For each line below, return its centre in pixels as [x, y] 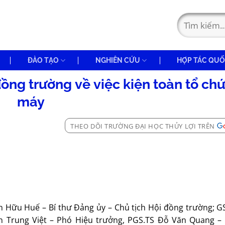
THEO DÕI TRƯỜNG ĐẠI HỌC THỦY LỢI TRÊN [143, 126]
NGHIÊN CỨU [118, 60]
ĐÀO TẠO [43, 60]
